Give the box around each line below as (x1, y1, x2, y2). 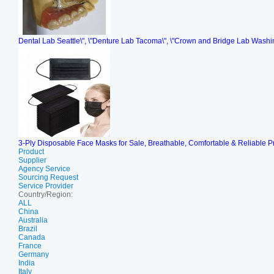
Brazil (18, 224, 37, 233)
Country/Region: (18, 190, 73, 199)
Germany (18, 250, 49, 259)
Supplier (18, 156, 46, 165)
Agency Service (18, 165, 70, 173)
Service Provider (18, 182, 73, 190)
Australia (18, 216, 48, 224)
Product (18, 147, 44, 156)
